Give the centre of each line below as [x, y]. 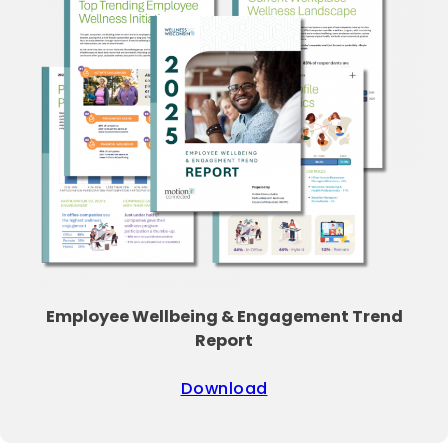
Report [224, 340]
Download [224, 388]
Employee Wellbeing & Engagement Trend [224, 316]
